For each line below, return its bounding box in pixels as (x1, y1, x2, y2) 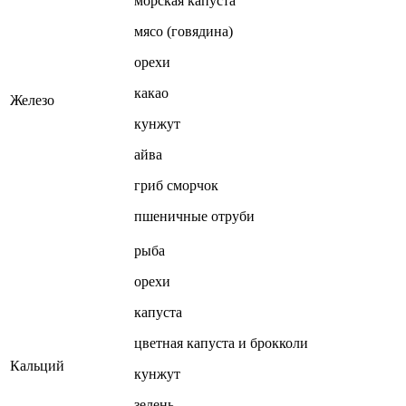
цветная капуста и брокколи (134, 334, 308, 351)
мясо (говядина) (134, 23, 233, 39)
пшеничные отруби (134, 208, 255, 224)
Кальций (10, 357, 64, 373)
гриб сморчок (134, 177, 218, 193)
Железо (10, 92, 54, 108)
